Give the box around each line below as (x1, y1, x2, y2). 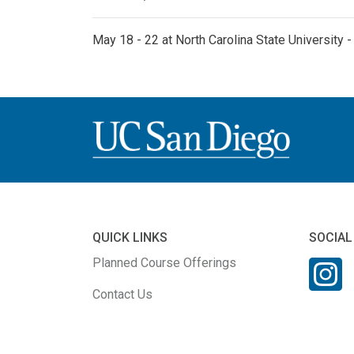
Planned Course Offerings (92, 254, 236, 270)
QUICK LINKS (92, 229, 168, 245)
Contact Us (92, 286, 153, 302)
